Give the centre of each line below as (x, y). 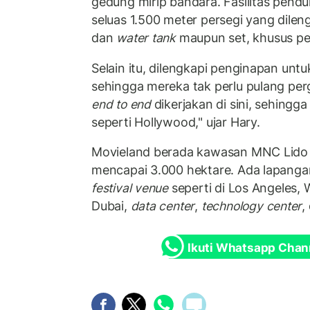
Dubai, (111, 206)
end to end (121, 104)
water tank (146, 38)
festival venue (130, 188)
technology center (252, 206)
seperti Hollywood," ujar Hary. (176, 122)
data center (163, 206)
